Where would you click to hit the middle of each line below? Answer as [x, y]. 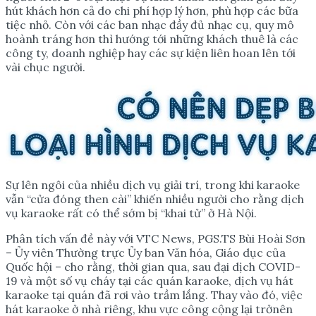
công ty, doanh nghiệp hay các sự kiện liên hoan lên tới [151, 53]
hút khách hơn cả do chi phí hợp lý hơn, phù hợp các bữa [152, 10]
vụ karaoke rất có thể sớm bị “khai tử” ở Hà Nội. [131, 213]
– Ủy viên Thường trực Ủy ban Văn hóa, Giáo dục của [146, 252]
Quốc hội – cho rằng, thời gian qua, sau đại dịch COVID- [153, 266]
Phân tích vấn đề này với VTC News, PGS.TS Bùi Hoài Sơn [156, 238]
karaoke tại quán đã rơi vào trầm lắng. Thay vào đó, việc [154, 294]
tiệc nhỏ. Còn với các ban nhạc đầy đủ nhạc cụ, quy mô [150, 24]
